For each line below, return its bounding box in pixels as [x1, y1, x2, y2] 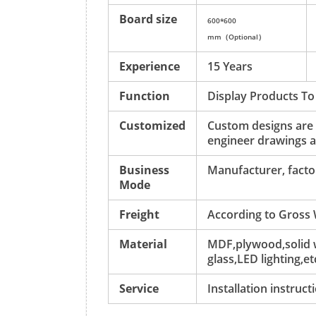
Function [119, 88, 170, 104]
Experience [119, 59, 180, 74]
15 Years [207, 59, 253, 74]
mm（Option [207, 32, 252, 42]
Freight [119, 207, 159, 222]
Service [119, 281, 159, 296]
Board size [119, 11, 177, 27]
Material [119, 236, 167, 252]
